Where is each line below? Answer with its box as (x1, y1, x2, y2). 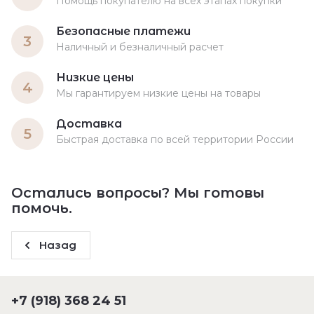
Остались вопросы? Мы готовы (11, 184, 264, 202)
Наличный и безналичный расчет (56, 41, 224, 54)
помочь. (11, 200, 72, 217)
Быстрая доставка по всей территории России (56, 133, 294, 146)
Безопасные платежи (56, 25, 191, 39)
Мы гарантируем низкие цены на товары (56, 87, 261, 100)
